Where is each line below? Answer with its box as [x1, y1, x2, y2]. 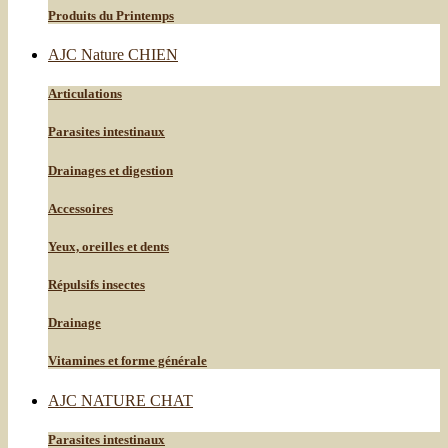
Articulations [48, 86, 122, 102]
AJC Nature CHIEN [48, 46, 178, 64]
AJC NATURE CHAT [48, 391, 193, 409]
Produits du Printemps [48, 7, 174, 23]
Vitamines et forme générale [48, 353, 207, 369]
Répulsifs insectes [48, 277, 145, 293]
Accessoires [48, 200, 113, 216]
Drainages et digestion [48, 162, 173, 178]
